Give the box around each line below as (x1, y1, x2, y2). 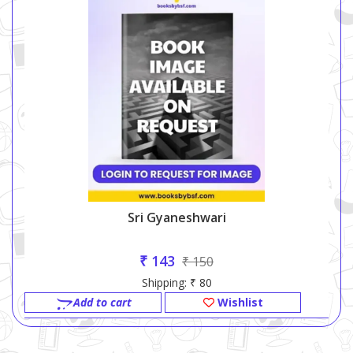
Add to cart (72, 295, 132, 310)
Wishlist (214, 295, 263, 310)
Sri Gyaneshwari (127, 209, 226, 227)
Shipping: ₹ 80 (141, 275, 212, 291)
